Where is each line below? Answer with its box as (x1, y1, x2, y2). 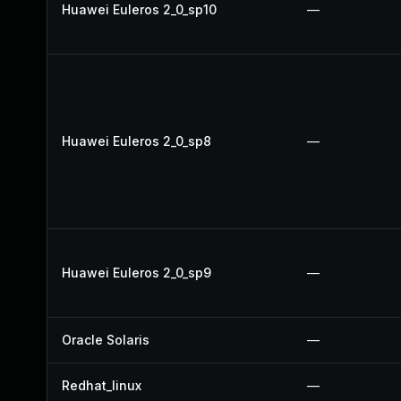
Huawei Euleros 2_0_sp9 (62, 265, 211, 280)
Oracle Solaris (62, 332, 149, 347)
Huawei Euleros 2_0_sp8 (62, 133, 211, 149)
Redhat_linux (62, 378, 141, 393)
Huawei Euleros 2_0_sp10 (62, 2, 217, 17)
